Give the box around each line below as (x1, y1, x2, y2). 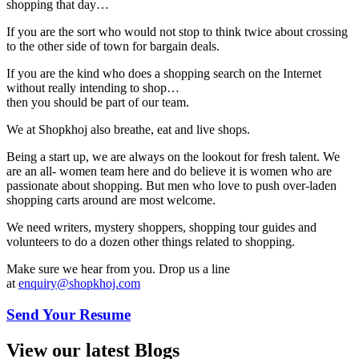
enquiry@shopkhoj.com (18, 276, 140, 291)
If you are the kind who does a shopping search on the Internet (6, 67, 321, 81)
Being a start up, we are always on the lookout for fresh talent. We (6, 150, 340, 164)
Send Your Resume (6, 305, 131, 323)
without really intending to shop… (6, 81, 179, 95)
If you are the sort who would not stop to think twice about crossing (6, 25, 348, 39)
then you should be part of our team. (6, 95, 189, 110)
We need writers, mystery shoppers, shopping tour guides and (6, 220, 317, 235)
